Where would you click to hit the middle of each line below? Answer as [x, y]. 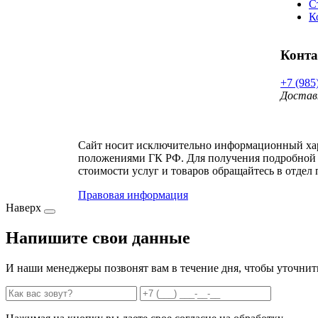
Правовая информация [133, 195]
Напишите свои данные [98, 237]
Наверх [23, 208]
